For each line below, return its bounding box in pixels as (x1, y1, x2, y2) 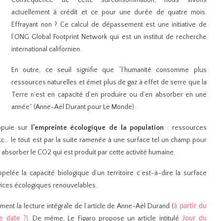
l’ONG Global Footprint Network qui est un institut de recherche (11, 33, 207, 41)
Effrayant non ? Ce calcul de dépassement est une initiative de (11, 20, 207, 29)
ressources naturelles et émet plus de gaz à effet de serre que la (11, 78, 207, 86)
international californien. (11, 45, 81, 53)
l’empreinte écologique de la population (31, 123, 164, 132)
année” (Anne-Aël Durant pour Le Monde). (11, 103, 136, 111)
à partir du (174, 202, 207, 210)
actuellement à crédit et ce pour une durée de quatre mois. (11, 8, 207, 16)
